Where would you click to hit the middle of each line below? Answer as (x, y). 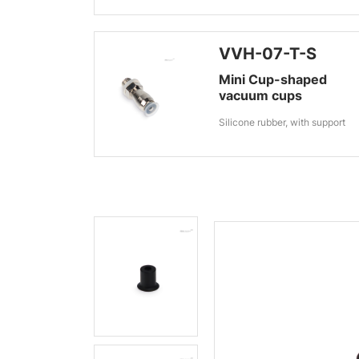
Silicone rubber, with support (282, 122)
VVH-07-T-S (268, 54)
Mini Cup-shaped (273, 79)
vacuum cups (261, 95)
